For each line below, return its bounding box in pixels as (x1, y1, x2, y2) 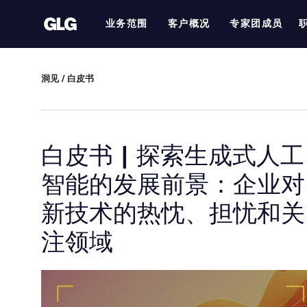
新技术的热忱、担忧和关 (41, 200, 305, 226)
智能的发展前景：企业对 (41, 171, 305, 197)
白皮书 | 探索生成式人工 (41, 143, 304, 169)
